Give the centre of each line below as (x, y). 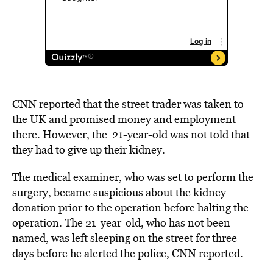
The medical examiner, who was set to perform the (133, 177)
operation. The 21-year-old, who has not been (121, 223)
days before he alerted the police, (92, 253)
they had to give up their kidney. (90, 150)
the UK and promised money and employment (124, 119)
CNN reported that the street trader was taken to (128, 104)
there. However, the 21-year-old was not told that (131, 134)
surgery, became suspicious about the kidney (119, 192)
